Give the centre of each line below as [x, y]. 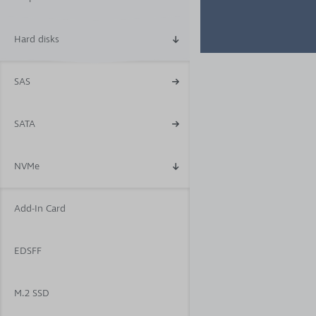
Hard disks [37, 39]
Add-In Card [40, 208]
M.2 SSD [32, 293]
